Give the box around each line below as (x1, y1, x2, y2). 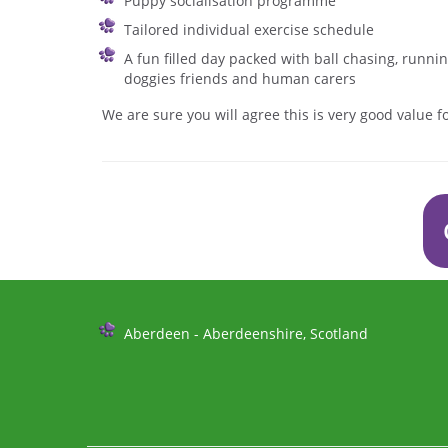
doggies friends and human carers (124, 69, 356, 88)
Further (101, 319, 157, 337)
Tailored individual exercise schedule (124, 20, 374, 39)
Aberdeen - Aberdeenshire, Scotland (124, 324, 368, 343)
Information (101, 338, 191, 356)
